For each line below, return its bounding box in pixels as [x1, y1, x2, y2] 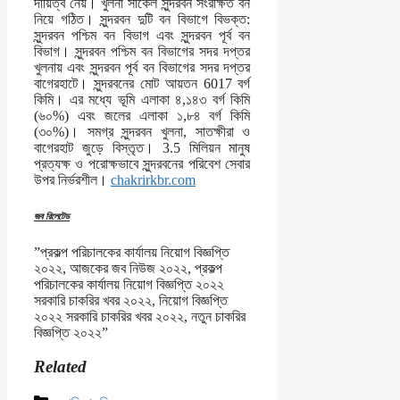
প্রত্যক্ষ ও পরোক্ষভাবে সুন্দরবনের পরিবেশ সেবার [34, 155, 251, 171]
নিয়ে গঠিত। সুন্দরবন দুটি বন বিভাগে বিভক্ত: [34, 11, 251, 27]
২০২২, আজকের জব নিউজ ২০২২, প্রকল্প [34, 260, 222, 276]
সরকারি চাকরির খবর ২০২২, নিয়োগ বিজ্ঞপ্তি [34, 292, 228, 308]
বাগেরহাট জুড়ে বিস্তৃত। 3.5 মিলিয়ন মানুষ [34, 139, 251, 155]
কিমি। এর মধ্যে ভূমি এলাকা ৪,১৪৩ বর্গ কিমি [34, 91, 251, 107]
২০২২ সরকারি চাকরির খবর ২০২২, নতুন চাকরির [34, 308, 246, 324]
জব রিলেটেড [34, 210, 70, 221]
